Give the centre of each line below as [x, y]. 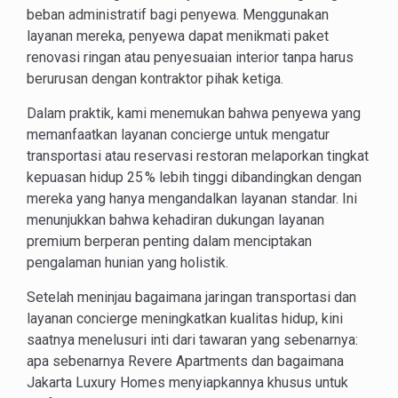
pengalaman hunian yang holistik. [127, 262]
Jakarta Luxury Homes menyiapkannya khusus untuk [187, 382]
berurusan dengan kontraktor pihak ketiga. [155, 78]
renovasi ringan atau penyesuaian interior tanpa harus [190, 57]
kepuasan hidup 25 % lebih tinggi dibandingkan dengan [194, 177]
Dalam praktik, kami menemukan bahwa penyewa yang [194, 113]
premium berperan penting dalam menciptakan [169, 241]
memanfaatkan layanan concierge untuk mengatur [178, 134]
